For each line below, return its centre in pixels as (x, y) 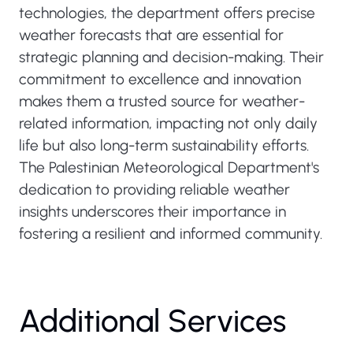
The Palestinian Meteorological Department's (169, 167)
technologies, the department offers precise (167, 13)
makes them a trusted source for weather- (162, 101)
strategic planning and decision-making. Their (171, 57)
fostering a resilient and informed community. (171, 234)
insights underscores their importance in (152, 212)
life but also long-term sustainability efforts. (164, 145)
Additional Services (152, 321)
